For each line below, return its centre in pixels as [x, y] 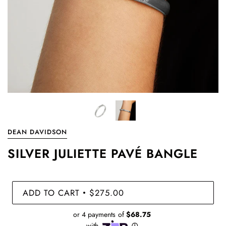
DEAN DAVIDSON [37, 132]
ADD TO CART [51, 192]
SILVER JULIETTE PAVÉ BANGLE [103, 154]
